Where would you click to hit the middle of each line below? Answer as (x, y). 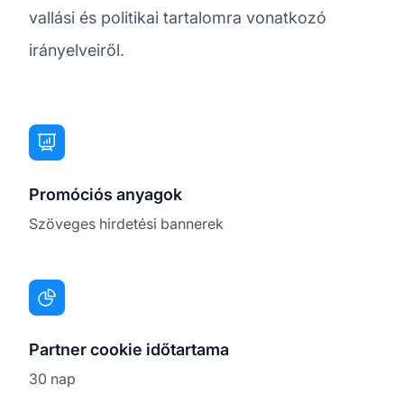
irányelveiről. (77, 50)
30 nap (52, 378)
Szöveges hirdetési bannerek (126, 223)
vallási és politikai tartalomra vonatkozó (178, 17)
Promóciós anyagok (106, 194)
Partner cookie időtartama (129, 349)
